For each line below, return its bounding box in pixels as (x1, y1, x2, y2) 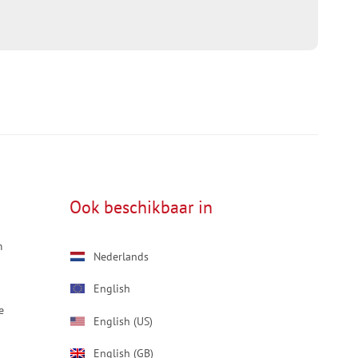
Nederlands (93, 249, 149, 264)
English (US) (93, 313, 153, 328)
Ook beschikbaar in (70, 196, 213, 218)
